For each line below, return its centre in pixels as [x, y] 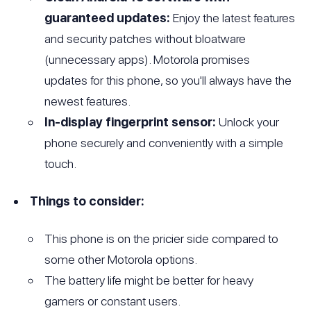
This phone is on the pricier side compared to [162, 238]
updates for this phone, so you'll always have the [168, 80]
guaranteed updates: [108, 17]
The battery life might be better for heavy [149, 280]
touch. [61, 163]
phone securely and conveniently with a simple [164, 142]
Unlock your [248, 121]
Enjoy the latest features [233, 17]
